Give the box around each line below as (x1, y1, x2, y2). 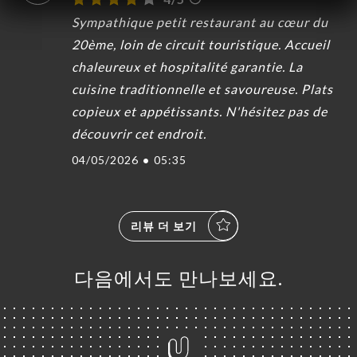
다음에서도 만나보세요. (74, 265, 283, 289)
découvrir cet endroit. (72, 125, 206, 141)
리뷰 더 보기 (131, 218, 197, 233)
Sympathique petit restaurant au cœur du (72, 14, 328, 29)
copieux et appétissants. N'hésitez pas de (72, 103, 328, 119)
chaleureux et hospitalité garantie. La (72, 58, 303, 74)
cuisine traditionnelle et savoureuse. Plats (72, 80, 333, 96)
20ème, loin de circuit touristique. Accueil (72, 36, 330, 52)
